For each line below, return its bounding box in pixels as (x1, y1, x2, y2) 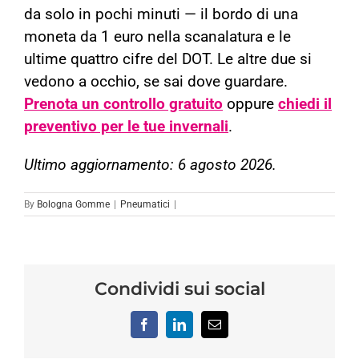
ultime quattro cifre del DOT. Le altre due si (24, 50, 312, 69)
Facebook (150, 317, 200, 330)
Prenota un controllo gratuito (24, 95, 223, 114)
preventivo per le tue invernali (24, 118, 228, 136)
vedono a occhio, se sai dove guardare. (24, 73, 288, 91)
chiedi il (278, 95, 332, 114)
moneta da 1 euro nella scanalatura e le (24, 28, 291, 46)
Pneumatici (120, 199, 170, 211)
